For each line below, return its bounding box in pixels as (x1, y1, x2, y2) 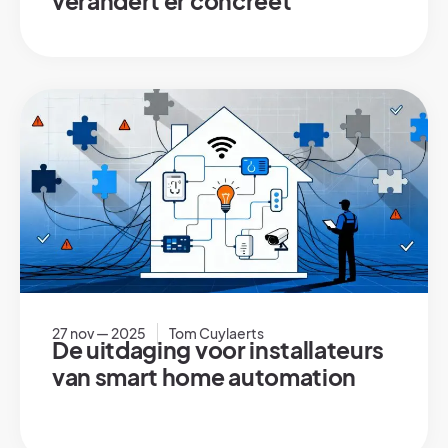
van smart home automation (52, 362, 356, 391)
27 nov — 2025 (52, 323, 146, 342)
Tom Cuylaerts (169, 323, 264, 342)
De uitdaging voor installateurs (52, 335, 385, 364)
